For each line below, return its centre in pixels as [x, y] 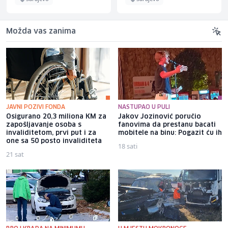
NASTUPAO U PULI [144, 107]
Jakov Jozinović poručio [160, 117]
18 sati [128, 146]
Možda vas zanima [41, 31]
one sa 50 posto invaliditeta [54, 141]
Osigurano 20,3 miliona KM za [56, 117]
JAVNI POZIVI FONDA [36, 107]
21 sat [15, 154]
